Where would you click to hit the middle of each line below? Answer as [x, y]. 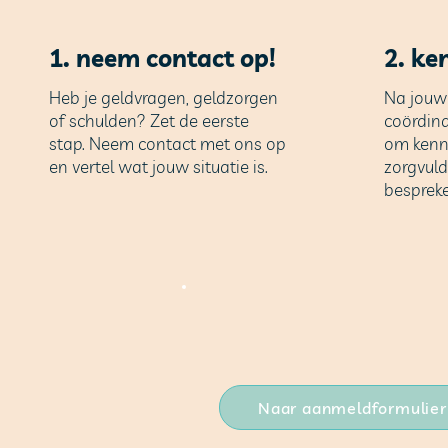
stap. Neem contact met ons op [167, 144]
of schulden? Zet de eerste [148, 121]
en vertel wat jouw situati [144, 167]
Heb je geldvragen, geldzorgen [163, 98]
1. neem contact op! [162, 58]
